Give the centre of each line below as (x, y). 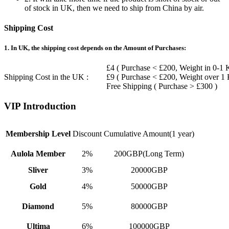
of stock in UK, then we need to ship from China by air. (114, 8)
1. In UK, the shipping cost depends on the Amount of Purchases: (95, 48)
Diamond (38, 206)
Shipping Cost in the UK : (46, 77)
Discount (87, 133)
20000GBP (149, 170)
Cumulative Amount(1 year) (149, 133)
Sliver (38, 170)
